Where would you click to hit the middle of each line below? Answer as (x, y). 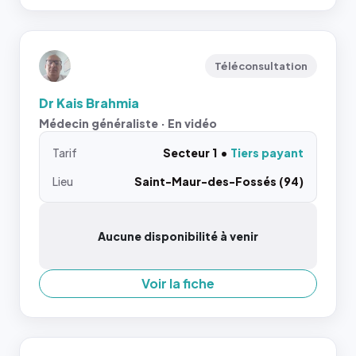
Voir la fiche (178, 283)
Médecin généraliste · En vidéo (128, 123)
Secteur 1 (190, 152)
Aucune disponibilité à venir (178, 236)
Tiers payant (267, 152)
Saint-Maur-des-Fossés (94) (219, 181)
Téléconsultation (261, 66)
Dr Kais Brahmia (89, 103)
